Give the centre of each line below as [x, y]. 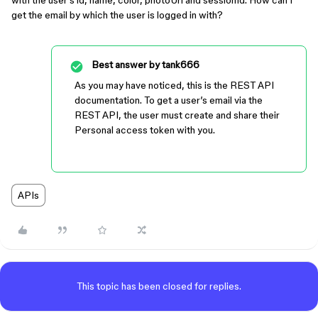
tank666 [180, 65]
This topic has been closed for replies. [159, 286]
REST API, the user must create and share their [177, 115]
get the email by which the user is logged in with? [117, 15]
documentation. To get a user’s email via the [169, 100]
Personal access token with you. [145, 130]
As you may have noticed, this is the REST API [174, 85]
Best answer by [126, 65]
